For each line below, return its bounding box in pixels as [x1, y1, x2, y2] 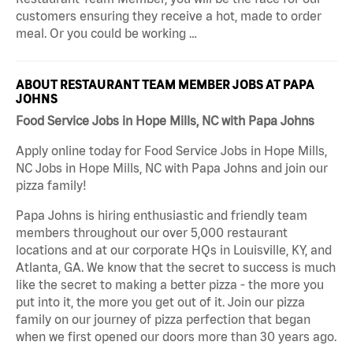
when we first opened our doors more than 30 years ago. [16, 329, 336, 344]
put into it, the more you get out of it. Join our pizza [16, 294, 305, 309]
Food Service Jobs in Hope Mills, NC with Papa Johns [16, 113, 314, 128]
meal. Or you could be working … [16, 25, 197, 40]
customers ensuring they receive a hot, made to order [16, 8, 321, 23]
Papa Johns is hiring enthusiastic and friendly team [16, 207, 307, 222]
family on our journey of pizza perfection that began [16, 311, 310, 326]
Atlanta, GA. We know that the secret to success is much [16, 259, 336, 274]
